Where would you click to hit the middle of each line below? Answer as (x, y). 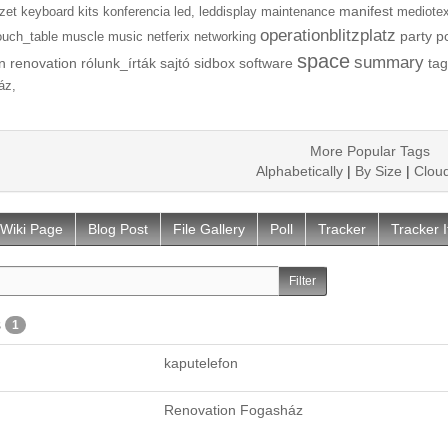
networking (224, 36)
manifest (365, 10)
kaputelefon (200, 363)
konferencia (136, 11)
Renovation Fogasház (233, 410)
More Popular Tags (370, 150)
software (265, 62)
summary (388, 62)
